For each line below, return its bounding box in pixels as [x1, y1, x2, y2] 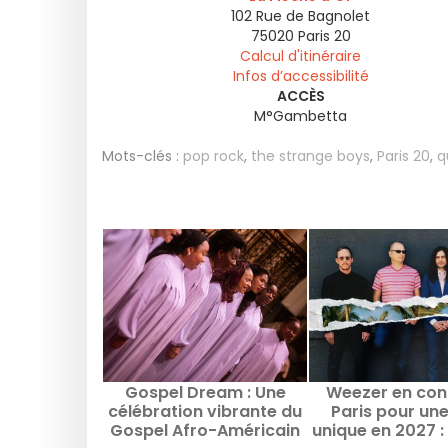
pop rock [183, 146, 244, 166]
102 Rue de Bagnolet [231, 6, 370, 26]
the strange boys [251, 146, 370, 166]
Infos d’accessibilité [232, 66, 369, 86]
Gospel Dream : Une [124, 381, 286, 404]
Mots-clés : [102, 146, 179, 166]
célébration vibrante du [108, 400, 302, 423]
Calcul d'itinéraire [240, 46, 361, 66]
